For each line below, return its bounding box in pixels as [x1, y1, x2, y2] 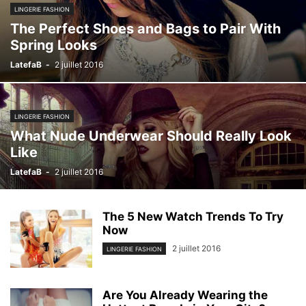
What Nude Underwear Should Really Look [10, 128, 292, 144]
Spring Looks [10, 37, 97, 53]
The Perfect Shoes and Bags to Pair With [10, 20, 281, 37]
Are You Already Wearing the [102, 288, 268, 302]
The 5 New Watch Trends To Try [102, 210, 283, 223]
